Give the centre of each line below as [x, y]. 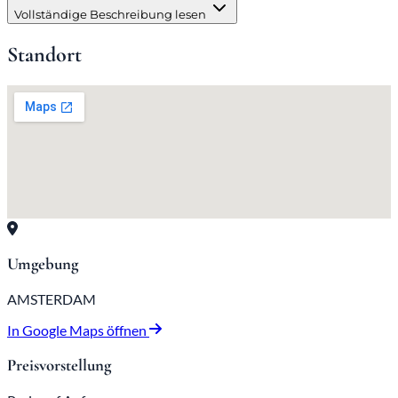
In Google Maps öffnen [78, 330]
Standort [44, 54]
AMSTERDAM [52, 299]
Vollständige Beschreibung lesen [111, 14]
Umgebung [43, 264]
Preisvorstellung [59, 365]
